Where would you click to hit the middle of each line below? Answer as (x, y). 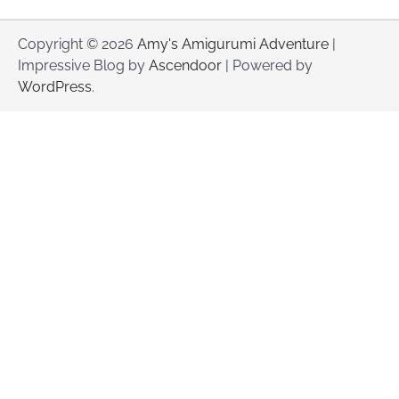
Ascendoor (185, 65)
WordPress (55, 86)
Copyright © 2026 (77, 44)
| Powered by (267, 65)
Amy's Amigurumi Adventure (233, 44)
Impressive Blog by (83, 65)
